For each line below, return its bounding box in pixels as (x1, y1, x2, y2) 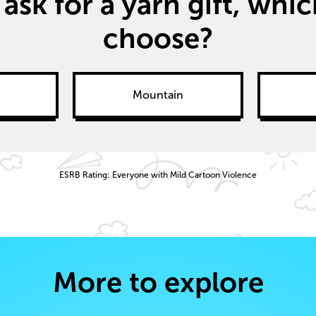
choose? (102, 23, 213, 54)
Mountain (133, 89, 183, 102)
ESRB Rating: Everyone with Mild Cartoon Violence (59, 170, 257, 181)
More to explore (52, 267, 264, 298)
